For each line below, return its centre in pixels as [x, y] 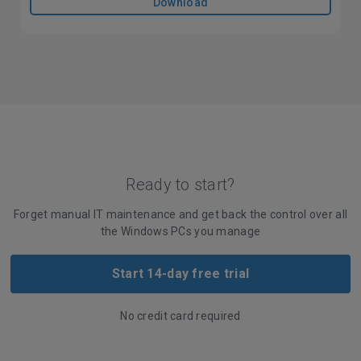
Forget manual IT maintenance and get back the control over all [180, 214]
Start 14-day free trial [180, 273]
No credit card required [180, 315]
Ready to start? [180, 184]
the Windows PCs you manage [180, 231]
